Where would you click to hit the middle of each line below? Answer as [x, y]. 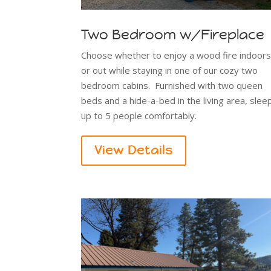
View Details [134, 150]
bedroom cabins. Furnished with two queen [172, 85]
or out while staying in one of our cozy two [170, 70]
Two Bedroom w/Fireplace [173, 34]
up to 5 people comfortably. [139, 115]
